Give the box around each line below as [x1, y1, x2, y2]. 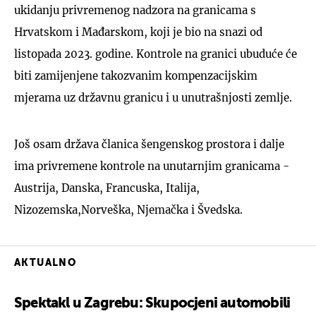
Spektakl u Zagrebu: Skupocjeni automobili [14, 296, 291, 311]
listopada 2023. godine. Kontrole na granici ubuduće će [14, 47, 297, 61]
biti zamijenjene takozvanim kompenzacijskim [14, 68, 257, 83]
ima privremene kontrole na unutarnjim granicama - [14, 159, 289, 173]
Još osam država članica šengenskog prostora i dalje [14, 137, 284, 151]
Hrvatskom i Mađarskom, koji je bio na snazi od [14, 25, 262, 39]
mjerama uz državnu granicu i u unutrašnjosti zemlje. [14, 90, 292, 104]
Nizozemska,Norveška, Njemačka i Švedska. [14, 202, 243, 217]
